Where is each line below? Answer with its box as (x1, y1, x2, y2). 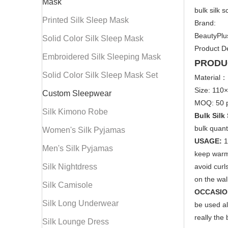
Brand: (194, 19, 216, 27)
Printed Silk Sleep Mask (42, 16, 129, 24)
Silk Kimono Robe (42, 107, 108, 116)
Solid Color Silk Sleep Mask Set (42, 71, 158, 79)
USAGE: (194, 137, 224, 145)
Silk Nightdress (42, 162, 97, 171)
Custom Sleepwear (42, 89, 111, 98)
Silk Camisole (42, 181, 93, 189)
